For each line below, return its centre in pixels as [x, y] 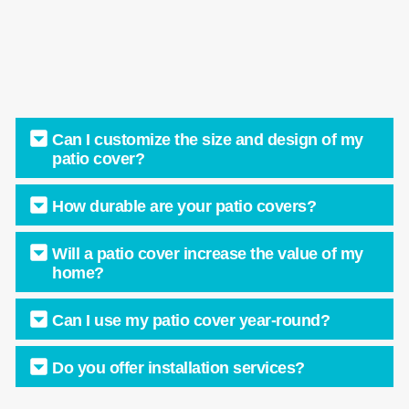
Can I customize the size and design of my [208, 140]
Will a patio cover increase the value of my [208, 254]
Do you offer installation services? [178, 368]
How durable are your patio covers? [184, 207]
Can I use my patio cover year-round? [191, 321]
